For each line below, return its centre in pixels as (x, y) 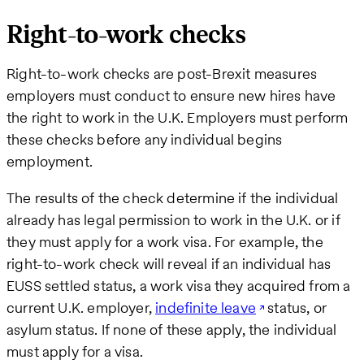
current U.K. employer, (81, 308)
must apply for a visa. (75, 352)
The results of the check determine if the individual (173, 198)
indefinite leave (206, 308)
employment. (50, 162)
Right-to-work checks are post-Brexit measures (162, 74)
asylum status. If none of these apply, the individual (172, 330)
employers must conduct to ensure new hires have (171, 96)
